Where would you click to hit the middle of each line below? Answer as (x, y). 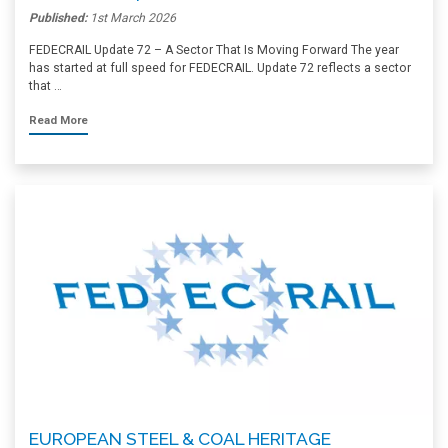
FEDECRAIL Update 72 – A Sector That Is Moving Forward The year (214, 50)
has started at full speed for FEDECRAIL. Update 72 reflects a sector (220, 68)
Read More (58, 120)
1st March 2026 (133, 18)
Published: (59, 18)
